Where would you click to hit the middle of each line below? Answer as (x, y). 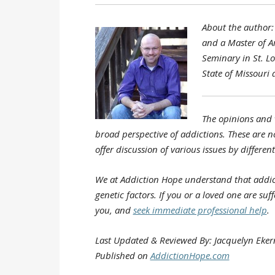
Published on (122, 255)
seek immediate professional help (200, 210)
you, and (114, 210)
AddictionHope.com (190, 255)
